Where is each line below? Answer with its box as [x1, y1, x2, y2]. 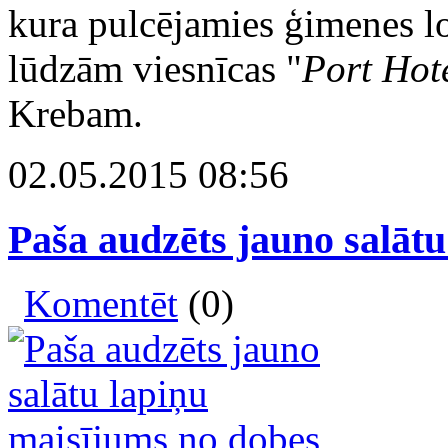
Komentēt [24, 282, 178, 326]
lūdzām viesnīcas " [8, 46, 302, 90]
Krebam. [8, 91, 143, 135]
